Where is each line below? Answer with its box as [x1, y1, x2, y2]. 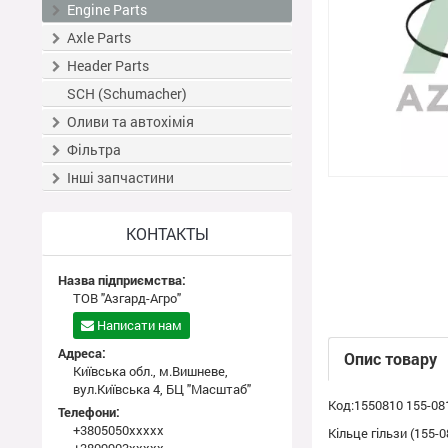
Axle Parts [67, 28, 131, 47]
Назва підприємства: [58, 271, 186, 289]
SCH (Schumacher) [67, 84, 187, 103]
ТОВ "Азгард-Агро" [73, 289, 181, 307]
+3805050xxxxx [73, 421, 164, 439]
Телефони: [58, 403, 120, 421]
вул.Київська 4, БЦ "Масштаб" [73, 380, 251, 398]
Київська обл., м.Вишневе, [73, 362, 228, 380]
